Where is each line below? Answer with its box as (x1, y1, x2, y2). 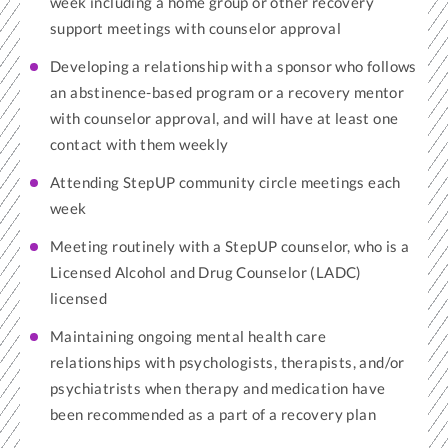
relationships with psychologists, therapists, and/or (50, 353, 405, 371)
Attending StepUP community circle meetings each (50, 173, 401, 191)
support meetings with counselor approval (50, 19, 341, 37)
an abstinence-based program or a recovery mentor (50, 83, 405, 101)
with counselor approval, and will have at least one (50, 109, 399, 127)
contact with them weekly (50, 135, 229, 153)
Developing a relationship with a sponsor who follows (50, 57, 417, 75)
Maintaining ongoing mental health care (50, 327, 327, 345)
